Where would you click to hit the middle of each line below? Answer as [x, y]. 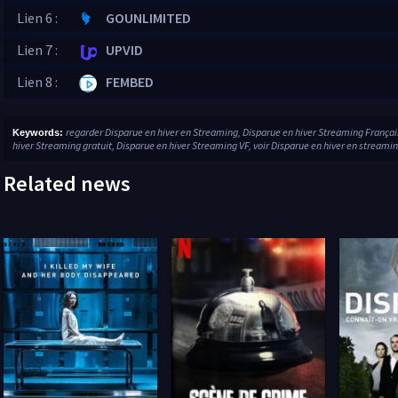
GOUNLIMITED [148, 18]
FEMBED [130, 82]
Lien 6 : [37, 18]
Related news [67, 183]
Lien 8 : [37, 82]
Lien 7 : [37, 50]
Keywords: [39, 132]
